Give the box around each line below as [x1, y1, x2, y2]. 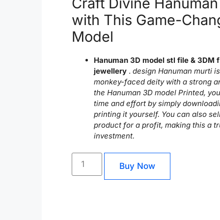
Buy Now [119, 161, 155, 171]
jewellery [94, 66, 127, 76]
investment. [94, 131, 135, 140]
